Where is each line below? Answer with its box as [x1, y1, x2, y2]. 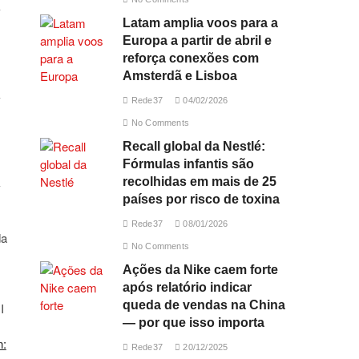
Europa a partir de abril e [123, 34, 272, 47]
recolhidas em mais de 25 [123, 175, 277, 188]
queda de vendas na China [123, 298, 286, 312]
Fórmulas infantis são [123, 157, 255, 171]
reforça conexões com [123, 51, 260, 65]
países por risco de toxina [123, 192, 280, 206]
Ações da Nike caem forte [123, 263, 279, 276]
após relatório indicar [123, 280, 252, 294]
